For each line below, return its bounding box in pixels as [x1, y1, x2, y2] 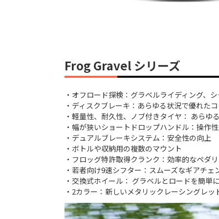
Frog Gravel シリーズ [65, 57, 180, 74]
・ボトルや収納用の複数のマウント [65, 143, 182, 154]
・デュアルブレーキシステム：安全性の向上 [65, 132, 211, 143]
